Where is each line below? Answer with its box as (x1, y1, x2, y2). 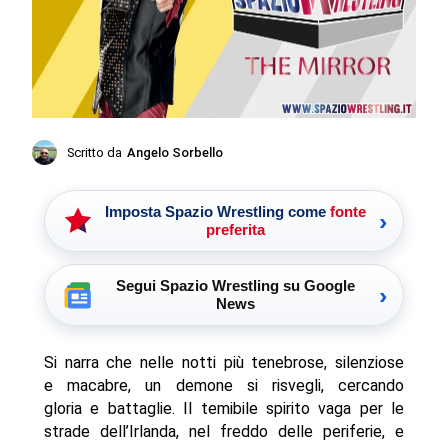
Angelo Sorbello (127, 145, 224, 161)
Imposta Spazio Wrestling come (104, 203, 330, 221)
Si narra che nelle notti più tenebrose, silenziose (43, 353, 405, 373)
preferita (205, 221, 265, 239)
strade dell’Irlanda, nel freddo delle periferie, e (43, 422, 405, 442)
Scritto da (67, 145, 123, 161)
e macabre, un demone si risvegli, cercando (43, 376, 405, 396)
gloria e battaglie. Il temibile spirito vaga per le (43, 399, 405, 419)
